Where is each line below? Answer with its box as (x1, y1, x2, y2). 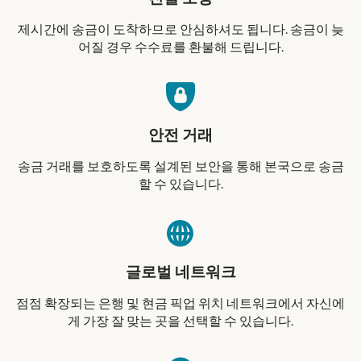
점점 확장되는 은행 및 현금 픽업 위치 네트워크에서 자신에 (16, 297, 345, 311)
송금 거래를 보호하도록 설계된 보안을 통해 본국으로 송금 (17, 160, 344, 174)
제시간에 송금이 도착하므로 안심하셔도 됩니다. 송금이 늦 (17, 23, 344, 37)
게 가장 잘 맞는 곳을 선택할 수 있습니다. (68, 315, 293, 329)
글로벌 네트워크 (125, 265, 236, 281)
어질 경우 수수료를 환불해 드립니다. (77, 41, 284, 55)
